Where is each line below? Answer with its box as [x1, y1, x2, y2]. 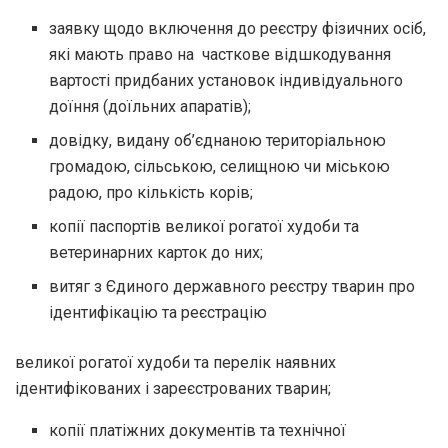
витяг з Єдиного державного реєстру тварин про [49, 276, 416, 296]
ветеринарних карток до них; [49, 242, 264, 262]
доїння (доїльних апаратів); [49, 96, 252, 116]
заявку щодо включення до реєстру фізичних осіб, [49, 18, 427, 38]
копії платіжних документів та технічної [49, 420, 347, 440]
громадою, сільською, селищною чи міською [49, 156, 391, 176]
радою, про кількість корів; [49, 182, 254, 202]
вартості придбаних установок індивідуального [49, 70, 404, 90]
